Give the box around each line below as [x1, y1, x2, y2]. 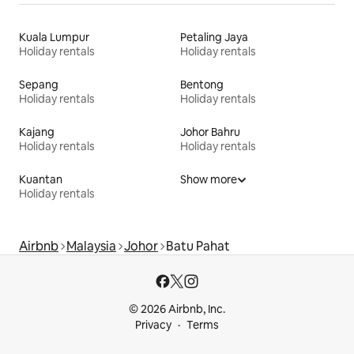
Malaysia [66, 238, 116, 255]
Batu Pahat [166, 238, 230, 255]
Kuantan [19, 172, 62, 187]
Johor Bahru [180, 125, 240, 140]
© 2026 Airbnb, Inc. [129, 302, 225, 317]
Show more [180, 172, 237, 187]
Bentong [180, 77, 224, 92]
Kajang [19, 125, 55, 140]
